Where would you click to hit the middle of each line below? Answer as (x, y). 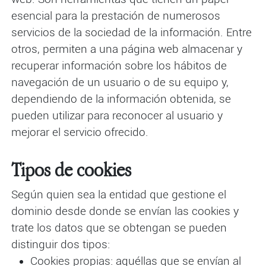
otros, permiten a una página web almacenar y (126, 50)
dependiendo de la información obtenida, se (121, 99)
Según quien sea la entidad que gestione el (118, 195)
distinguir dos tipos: (60, 245)
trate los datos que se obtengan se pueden (119, 228)
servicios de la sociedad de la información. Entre (131, 33)
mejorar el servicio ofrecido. (80, 133)
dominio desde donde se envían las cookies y (125, 212)
